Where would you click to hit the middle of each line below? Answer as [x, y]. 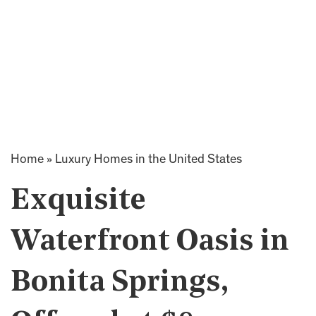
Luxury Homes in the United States [148, 160]
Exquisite [78, 201]
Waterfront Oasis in [150, 242]
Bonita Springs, [120, 283]
